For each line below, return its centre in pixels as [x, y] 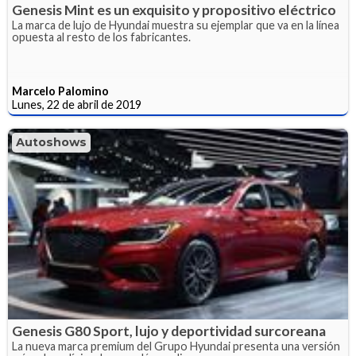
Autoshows [51, 142]
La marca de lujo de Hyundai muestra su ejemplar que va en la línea [176, 25]
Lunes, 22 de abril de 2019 [77, 104]
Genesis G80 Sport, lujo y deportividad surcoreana [169, 331]
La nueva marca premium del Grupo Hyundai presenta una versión [176, 346]
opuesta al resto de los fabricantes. [101, 37]
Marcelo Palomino [60, 91]
